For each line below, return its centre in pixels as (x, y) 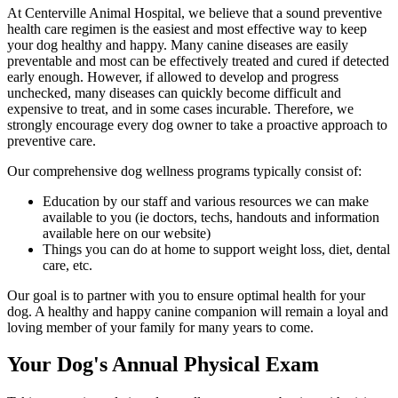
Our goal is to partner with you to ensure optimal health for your (186, 295)
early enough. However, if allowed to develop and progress (173, 76)
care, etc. (68, 265)
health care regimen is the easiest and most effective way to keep (187, 28)
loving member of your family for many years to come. (160, 327)
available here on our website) (127, 233)
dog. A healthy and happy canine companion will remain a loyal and (198, 311)
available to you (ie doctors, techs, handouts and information (211, 217)
